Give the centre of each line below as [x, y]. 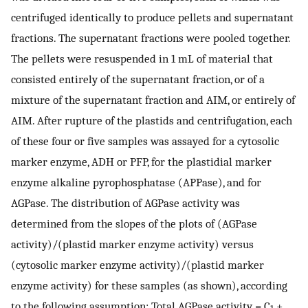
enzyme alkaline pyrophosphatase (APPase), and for [136, 182]
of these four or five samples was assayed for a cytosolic [145, 141]
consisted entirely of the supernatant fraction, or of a [138, 79]
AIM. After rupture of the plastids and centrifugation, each [152, 120]
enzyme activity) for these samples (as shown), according [149, 285]
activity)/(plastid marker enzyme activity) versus [132, 244]
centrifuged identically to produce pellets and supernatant [152, 17]
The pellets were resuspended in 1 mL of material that [142, 58]
